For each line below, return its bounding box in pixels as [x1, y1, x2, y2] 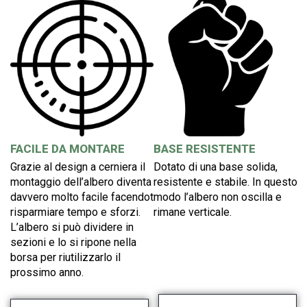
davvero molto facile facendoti [10, 191, 156, 204]
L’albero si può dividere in [10, 221, 134, 234]
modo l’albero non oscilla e [153, 191, 282, 204]
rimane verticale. [153, 206, 232, 219]
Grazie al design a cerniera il [10, 160, 145, 174]
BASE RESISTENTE [153, 142, 256, 156]
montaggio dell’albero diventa [10, 175, 151, 189]
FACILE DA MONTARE [10, 142, 125, 156]
